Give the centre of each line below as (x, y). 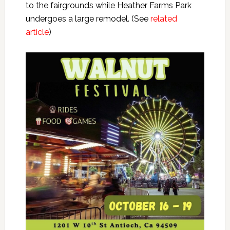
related (164, 18)
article (37, 32)
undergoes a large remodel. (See (88, 18)
